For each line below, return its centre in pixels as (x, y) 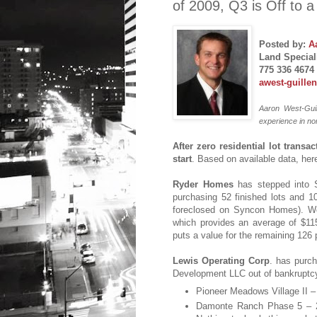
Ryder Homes (203, 185)
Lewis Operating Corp (221, 261)
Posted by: (284, 45)
